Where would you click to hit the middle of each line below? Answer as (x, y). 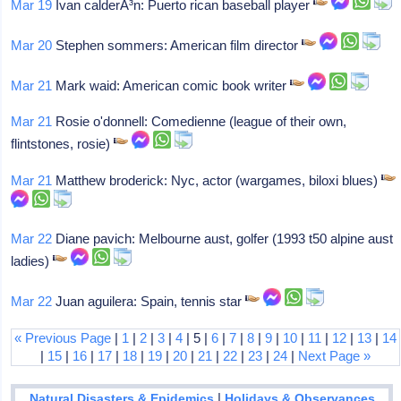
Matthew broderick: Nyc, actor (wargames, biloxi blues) (217, 180)
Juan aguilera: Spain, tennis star (149, 301)
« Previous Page (63, 338)
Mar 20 (32, 45)
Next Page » (335, 356)
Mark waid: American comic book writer (171, 85)
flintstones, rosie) (63, 144)
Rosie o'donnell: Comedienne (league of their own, (200, 121)
